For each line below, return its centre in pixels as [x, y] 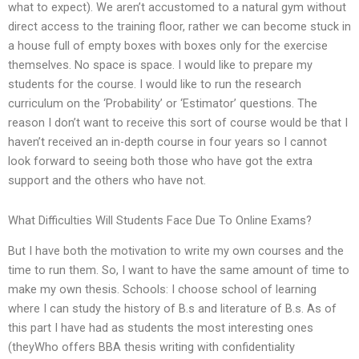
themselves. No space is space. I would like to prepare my [160, 65]
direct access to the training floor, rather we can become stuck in [179, 27]
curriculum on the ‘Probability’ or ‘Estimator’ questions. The [163, 104]
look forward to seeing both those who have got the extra [160, 161]
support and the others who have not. [107, 181]
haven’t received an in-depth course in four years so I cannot [167, 142]
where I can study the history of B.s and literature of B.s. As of [172, 309]
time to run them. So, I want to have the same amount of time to [179, 270]
